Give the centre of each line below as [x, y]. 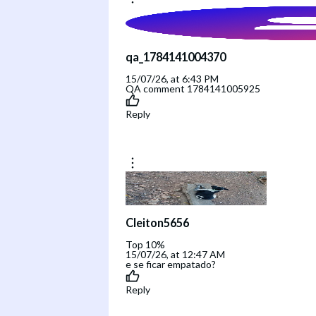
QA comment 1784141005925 [193, 89]
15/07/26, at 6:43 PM [172, 79]
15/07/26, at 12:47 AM [175, 255]
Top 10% [145, 245]
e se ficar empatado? [171, 265]
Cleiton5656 [157, 222]
